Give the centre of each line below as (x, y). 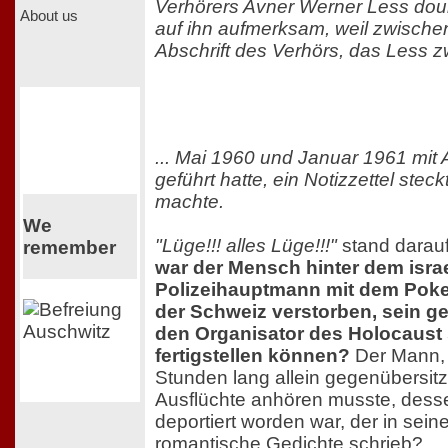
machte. (189, 202)
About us (49, 15)
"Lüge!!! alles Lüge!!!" (246, 246)
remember (69, 247)
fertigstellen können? (252, 356)
